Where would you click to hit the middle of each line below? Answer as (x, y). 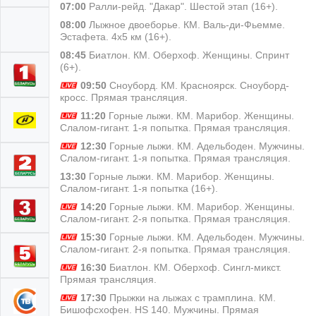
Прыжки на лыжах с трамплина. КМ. (191, 297)
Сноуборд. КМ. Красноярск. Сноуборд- (197, 85)
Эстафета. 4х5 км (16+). (116, 36)
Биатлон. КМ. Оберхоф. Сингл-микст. (194, 267)
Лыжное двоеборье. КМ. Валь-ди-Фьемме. (186, 24)
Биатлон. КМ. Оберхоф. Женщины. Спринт (188, 55)
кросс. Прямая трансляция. (124, 97)
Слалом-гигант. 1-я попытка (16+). (139, 188)
